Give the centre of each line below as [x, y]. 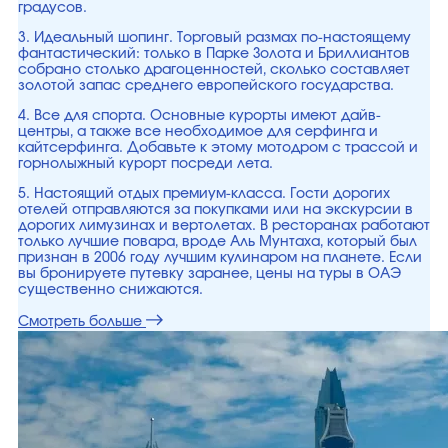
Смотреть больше [80, 322]
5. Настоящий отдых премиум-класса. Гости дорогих [204, 194]
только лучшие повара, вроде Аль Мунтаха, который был [217, 242]
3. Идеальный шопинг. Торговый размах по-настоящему [214, 38]
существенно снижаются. [110, 290]
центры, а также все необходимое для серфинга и [198, 132]
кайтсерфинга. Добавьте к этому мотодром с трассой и [218, 148]
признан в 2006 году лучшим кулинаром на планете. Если [220, 258]
